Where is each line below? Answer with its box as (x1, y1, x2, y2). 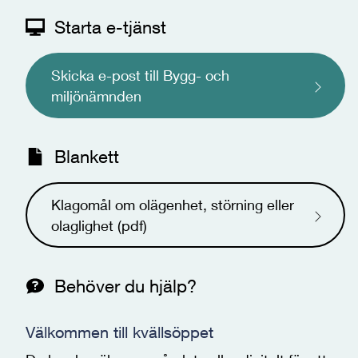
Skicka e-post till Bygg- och (51, 66, 229, 84)
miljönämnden (51, 87, 141, 105)
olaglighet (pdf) (51, 217, 147, 234)
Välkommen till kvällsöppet (26, 323, 213, 341)
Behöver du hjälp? (54, 276, 197, 296)
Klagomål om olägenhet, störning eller (51, 196, 294, 213)
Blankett (54, 146, 119, 167)
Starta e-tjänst (54, 17, 166, 38)
